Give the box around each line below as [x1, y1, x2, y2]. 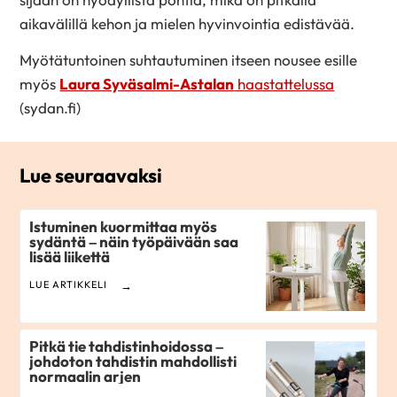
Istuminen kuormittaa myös [29, 217, 218, 237]
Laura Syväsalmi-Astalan [59, 74, 235, 93]
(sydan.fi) [19, 97, 82, 117]
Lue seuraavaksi [19, 162, 163, 188]
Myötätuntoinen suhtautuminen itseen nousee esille [19, 50, 358, 69]
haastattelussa [234, 74, 335, 93]
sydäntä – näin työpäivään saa [29, 232, 239, 252]
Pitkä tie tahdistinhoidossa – [29, 337, 224, 356]
